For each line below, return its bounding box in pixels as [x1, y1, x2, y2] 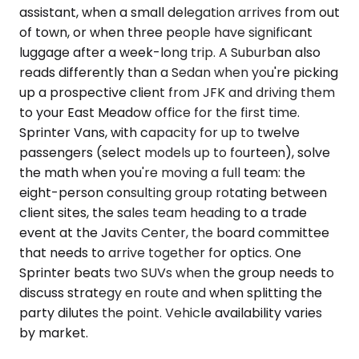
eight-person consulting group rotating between [19, 183, 327, 202]
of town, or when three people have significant [19, 22, 313, 42]
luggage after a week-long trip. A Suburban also [19, 42, 321, 62]
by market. [19, 323, 88, 342]
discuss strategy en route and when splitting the [19, 283, 322, 302]
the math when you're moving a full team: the [19, 163, 305, 182]
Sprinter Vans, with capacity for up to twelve [19, 123, 300, 142]
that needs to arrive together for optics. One [19, 243, 301, 262]
